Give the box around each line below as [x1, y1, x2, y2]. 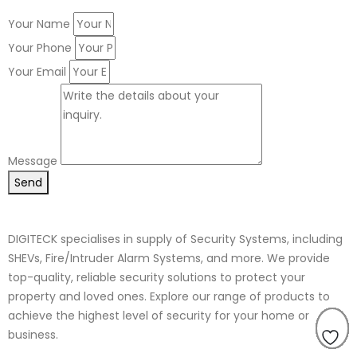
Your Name [8, 15, 70, 32]
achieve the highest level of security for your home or [8, 307, 309, 324]
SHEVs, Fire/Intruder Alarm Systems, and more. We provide [8, 249, 330, 266]
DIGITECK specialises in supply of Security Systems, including [8, 230, 343, 247]
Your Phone [8, 39, 72, 56]
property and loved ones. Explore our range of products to [8, 288, 330, 304]
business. [8, 326, 58, 343]
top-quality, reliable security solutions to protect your [8, 269, 305, 285]
